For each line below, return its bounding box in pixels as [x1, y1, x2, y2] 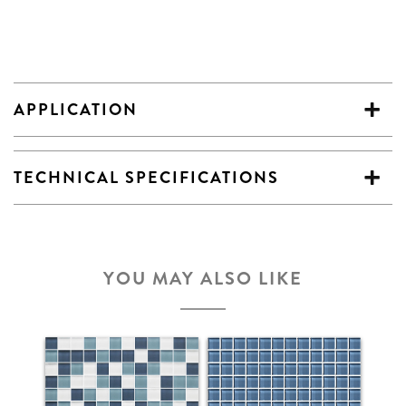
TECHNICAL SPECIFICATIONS [14, 166, 279, 189]
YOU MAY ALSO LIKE [103, 266, 303, 292]
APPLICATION [14, 98, 138, 121]
